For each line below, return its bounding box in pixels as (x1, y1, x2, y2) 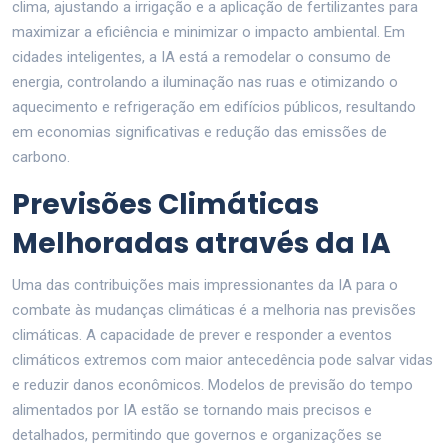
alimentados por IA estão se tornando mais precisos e (12, 400, 372, 419)
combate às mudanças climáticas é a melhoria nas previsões (12, 300, 416, 319)
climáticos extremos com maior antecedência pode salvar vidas (12, 350, 433, 369)
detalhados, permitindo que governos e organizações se (12, 425, 382, 444)
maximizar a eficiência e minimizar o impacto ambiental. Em (12, 22, 405, 41)
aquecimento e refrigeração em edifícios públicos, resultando (12, 97, 416, 116)
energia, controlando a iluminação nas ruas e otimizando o (12, 72, 398, 91)
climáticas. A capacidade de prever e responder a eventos (12, 325, 392, 344)
